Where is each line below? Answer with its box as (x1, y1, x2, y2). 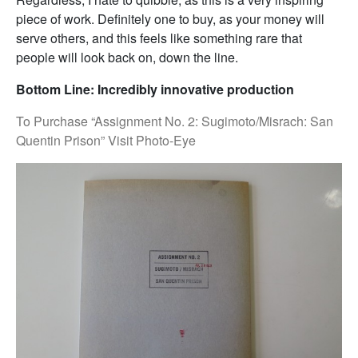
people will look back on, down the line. (16, 48, 238, 66)
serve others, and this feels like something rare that (16, 29, 302, 47)
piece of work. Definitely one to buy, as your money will (16, 10, 324, 28)
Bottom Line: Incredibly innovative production (16, 80, 294, 98)
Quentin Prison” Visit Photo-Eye (16, 131, 196, 149)
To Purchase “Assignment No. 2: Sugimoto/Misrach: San (16, 112, 333, 130)
